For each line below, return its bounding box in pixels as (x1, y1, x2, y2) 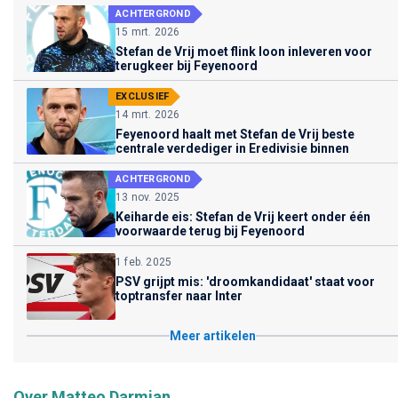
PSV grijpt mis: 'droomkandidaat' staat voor (115, 274, 375, 289)
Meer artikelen (169, 328, 256, 343)
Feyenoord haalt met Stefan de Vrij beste (115, 126, 354, 141)
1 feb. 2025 (115, 255, 172, 268)
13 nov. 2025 (115, 190, 180, 203)
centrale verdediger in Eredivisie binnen (115, 140, 349, 155)
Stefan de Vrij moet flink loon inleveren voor (115, 44, 372, 59)
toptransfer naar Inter (115, 288, 243, 303)
